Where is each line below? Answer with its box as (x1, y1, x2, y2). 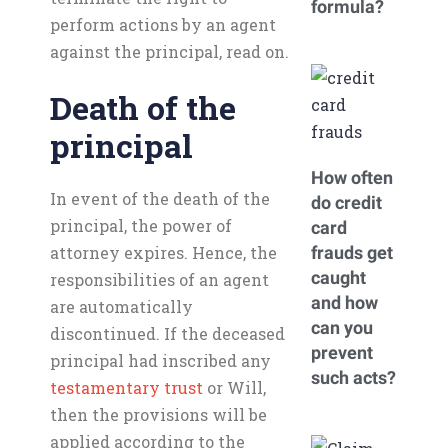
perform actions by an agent (50, 14, 276, 35)
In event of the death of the (50, 188, 270, 209)
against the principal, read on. (50, 41, 289, 62)
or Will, (203, 377, 266, 398)
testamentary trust (50, 377, 203, 398)
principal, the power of (50, 215, 232, 236)
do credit (311, 192, 382, 213)
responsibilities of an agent (50, 269, 269, 290)
